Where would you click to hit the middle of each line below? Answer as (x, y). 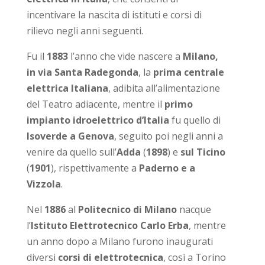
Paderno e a (167, 168)
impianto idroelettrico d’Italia (98, 120)
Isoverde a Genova (70, 136)
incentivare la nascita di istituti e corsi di (114, 14)
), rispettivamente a (95, 168)
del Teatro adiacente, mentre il (95, 104)
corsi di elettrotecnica (110, 257)
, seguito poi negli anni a (168, 136)
